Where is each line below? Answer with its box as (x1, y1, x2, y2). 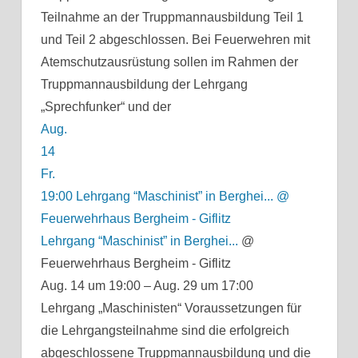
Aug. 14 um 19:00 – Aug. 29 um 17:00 (40, 278, 253, 292)
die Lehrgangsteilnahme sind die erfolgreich (40, 323, 289, 337)
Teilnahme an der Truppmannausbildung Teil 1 (40, 10, 304, 24)
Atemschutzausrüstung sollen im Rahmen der (40, 54, 298, 69)
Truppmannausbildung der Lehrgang (40, 77, 248, 91)
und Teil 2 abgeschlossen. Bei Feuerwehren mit (40, 32, 310, 46)
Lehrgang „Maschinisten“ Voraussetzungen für (40, 300, 301, 315)
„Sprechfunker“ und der (40, 99, 171, 113)
